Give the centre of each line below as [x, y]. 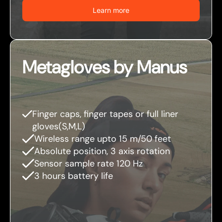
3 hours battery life [74, 176]
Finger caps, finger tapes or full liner [105, 114]
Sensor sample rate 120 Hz [88, 164]
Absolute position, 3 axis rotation [102, 151]
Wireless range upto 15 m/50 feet [103, 139]
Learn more [111, 10]
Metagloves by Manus [105, 67]
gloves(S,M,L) [58, 127]
